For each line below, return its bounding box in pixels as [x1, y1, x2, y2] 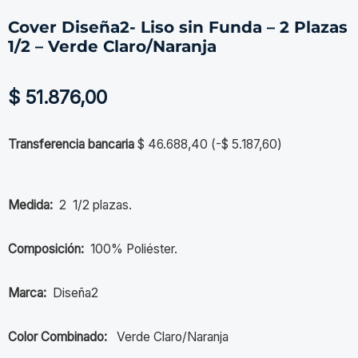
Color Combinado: [8, 328, 107, 344]
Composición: [8, 241, 84, 257]
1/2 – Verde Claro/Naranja [8, 36, 217, 56]
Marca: [8, 284, 50, 300]
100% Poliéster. [84, 241, 177, 257]
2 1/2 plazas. [56, 197, 132, 213]
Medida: [8, 197, 56, 213]
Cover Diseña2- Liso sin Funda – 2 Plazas [8, 17, 348, 37]
